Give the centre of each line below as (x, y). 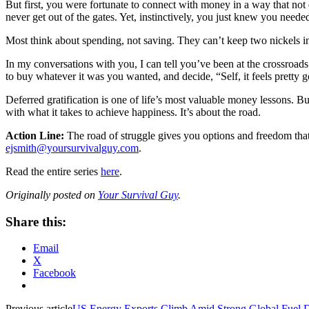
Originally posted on (52, 195)
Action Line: (35, 135)
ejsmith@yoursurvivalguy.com (72, 148)
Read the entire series (53, 171)
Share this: (36, 221)
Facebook (54, 273)
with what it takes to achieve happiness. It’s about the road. (133, 112)
